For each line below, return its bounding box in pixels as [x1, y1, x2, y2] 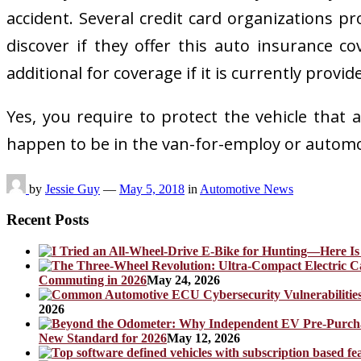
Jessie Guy [45, 181, 100, 196]
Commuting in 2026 [39, 272, 147, 287]
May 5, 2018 [119, 181, 185, 196]
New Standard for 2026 [39, 330, 167, 345]
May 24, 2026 [147, 272, 220, 287]
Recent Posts [6, 211, 89, 229]
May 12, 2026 [167, 330, 240, 345]
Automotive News [200, 181, 293, 196]
